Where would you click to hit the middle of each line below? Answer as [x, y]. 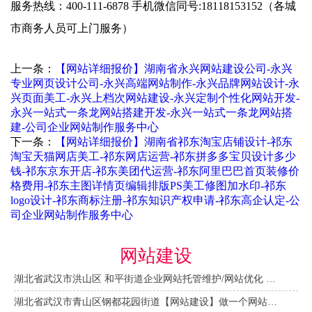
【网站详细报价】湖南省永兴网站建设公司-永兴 [174, 68]
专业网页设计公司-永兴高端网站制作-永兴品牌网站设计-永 [155, 83]
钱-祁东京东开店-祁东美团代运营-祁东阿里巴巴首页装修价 [155, 171]
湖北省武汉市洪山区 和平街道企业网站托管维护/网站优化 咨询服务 [271, 279]
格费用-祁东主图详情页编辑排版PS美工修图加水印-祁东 [148, 185]
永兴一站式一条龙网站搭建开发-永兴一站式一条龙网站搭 [151, 112]
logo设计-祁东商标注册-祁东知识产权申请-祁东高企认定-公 [155, 200]
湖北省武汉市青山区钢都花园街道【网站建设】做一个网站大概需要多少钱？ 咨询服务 [272, 302]
